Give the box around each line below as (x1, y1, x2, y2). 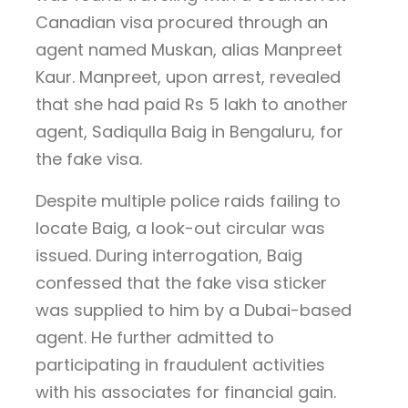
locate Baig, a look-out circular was (36, 217, 325, 240)
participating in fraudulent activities (36, 353, 325, 377)
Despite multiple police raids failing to (36, 189, 341, 213)
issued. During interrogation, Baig (36, 244, 302, 268)
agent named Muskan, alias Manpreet (36, 38, 342, 62)
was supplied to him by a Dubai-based (36, 299, 352, 322)
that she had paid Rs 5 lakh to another (36, 93, 348, 117)
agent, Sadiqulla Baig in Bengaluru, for (36, 120, 343, 144)
